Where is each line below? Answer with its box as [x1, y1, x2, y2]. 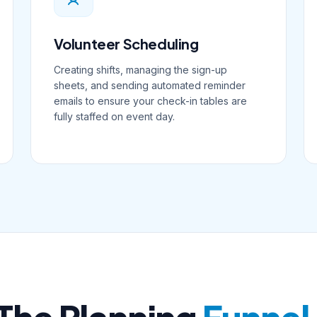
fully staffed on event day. [53, 110, 175, 123]
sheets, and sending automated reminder [53, 79, 246, 92]
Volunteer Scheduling [53, 35, 199, 53]
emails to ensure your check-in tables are [53, 95, 247, 108]
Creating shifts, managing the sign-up [53, 64, 227, 76]
